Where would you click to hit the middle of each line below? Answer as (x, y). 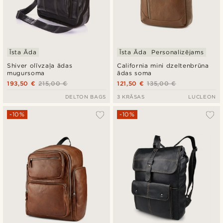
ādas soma (135, 73)
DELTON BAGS (85, 96)
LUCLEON (202, 96)
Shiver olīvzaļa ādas (40, 65)
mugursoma (26, 73)
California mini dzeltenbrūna (163, 65)
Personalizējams (178, 52)
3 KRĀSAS (131, 96)
